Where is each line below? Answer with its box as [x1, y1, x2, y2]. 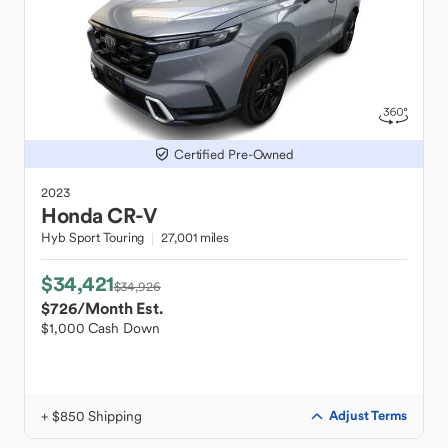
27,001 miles [161, 229, 230, 246]
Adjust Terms [329, 407, 407, 424]
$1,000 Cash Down [41, 319, 160, 337]
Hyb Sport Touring [41, 229, 145, 246]
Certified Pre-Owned [173, 145, 295, 163]
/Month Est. [77, 298, 163, 318]
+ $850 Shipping [41, 407, 142, 425]
